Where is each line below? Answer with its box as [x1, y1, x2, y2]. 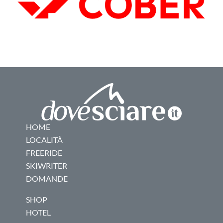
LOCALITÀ [26, 135, 63, 145]
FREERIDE [26, 148, 62, 158]
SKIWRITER [26, 161, 67, 171]
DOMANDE [26, 174, 68, 184]
